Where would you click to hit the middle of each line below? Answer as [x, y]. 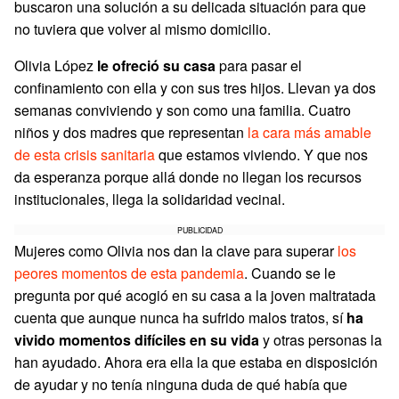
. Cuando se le [290, 273]
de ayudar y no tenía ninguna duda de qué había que [181, 384]
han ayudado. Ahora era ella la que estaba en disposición [196, 362]
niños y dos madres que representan [131, 132]
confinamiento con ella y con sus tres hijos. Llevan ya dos [195, 88]
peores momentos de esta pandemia [129, 273]
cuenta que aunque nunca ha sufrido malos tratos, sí [180, 318]
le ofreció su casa [156, 65]
